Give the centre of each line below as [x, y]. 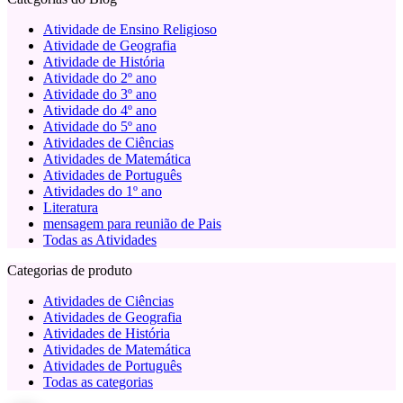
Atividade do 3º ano [100, 94]
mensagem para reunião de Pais [132, 224]
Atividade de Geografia [110, 46]
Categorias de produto [70, 271]
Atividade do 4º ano [100, 111]
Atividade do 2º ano [100, 78]
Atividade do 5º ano [100, 127]
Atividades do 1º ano [103, 192]
